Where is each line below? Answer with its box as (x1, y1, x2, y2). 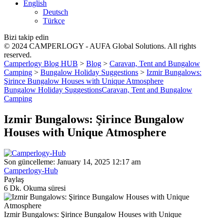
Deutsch (43, 8, 68, 16)
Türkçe (43, 17, 65, 25)
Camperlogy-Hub (4, 166, 58, 175)
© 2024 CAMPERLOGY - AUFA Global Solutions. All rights (4, 42, 196, 50)
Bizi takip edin (4, 33, 49, 41)
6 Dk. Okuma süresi (4, 183, 66, 192)
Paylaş (4, 175, 24, 183)
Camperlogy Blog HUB (4, 59, 78, 68)
